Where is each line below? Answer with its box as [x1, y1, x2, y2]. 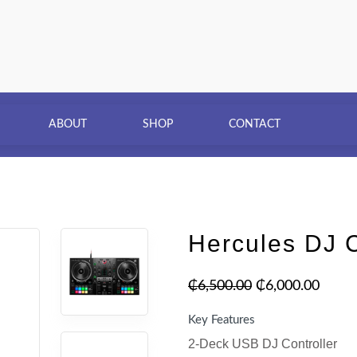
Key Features [188, 314, 255, 327]
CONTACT [229, 118, 281, 130]
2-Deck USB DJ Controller [188, 337, 337, 351]
